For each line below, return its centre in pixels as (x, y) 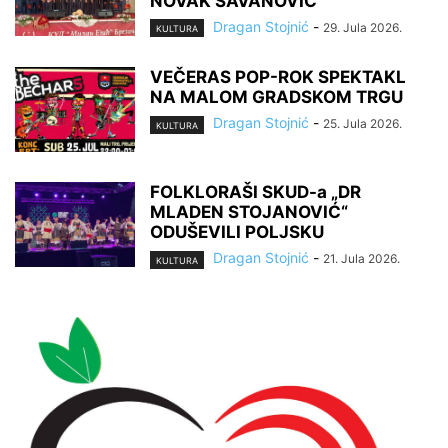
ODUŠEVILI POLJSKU (237, 232)
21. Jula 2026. (361, 259)
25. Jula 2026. (362, 124)
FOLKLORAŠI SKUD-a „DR (255, 192)
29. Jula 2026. (362, 28)
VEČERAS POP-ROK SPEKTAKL (278, 77)
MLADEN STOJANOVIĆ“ (249, 212)
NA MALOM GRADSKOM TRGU (276, 97)
